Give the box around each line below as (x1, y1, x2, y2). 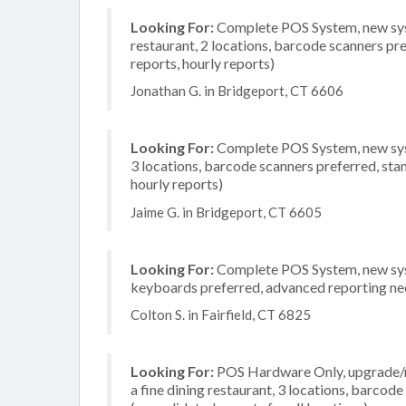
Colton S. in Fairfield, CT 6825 (130, 306, 311, 323)
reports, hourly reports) (130, 53, 275, 72)
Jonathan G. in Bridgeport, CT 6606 (130, 82, 343, 99)
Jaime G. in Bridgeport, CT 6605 (130, 203, 322, 220)
